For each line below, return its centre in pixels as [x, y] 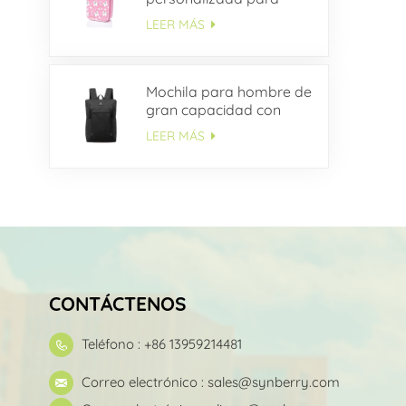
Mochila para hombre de [228, 91]
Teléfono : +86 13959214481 [161, 344]
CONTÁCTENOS [117, 304]
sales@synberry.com [273, 382]
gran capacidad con [213, 109]
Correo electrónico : [144, 382]
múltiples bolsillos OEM [222, 127]
